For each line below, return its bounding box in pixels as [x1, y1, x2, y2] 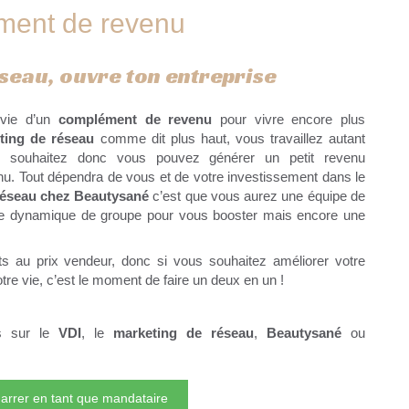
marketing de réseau [113, 325, 254, 341]
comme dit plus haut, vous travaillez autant [94, 131, 366, 147]
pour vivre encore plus [212, 111, 366, 128]
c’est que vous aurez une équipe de [152, 188, 366, 204]
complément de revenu [58, 111, 213, 128]
